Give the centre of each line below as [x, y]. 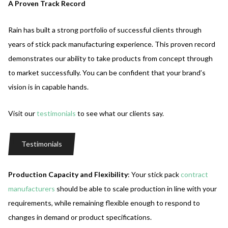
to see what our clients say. [120, 113]
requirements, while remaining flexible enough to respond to [104, 203]
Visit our [22, 113]
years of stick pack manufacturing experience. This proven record [112, 44]
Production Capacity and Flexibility [68, 174]
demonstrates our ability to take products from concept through [110, 58]
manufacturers [32, 188]
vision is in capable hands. [48, 87]
